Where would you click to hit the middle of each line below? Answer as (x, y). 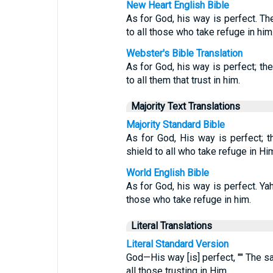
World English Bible (167, 173)
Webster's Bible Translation (184, 53)
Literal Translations (171, 226)
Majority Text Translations (185, 106)
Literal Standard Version (177, 244)
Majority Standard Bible (175, 125)
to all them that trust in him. (183, 80)
